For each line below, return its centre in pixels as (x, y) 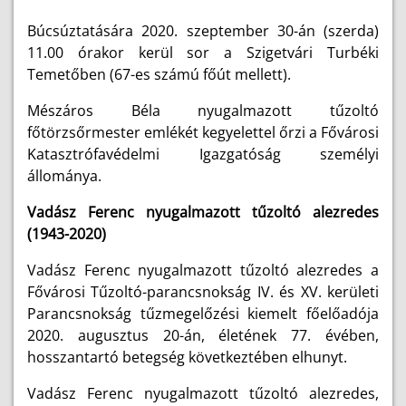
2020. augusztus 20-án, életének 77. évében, (203, 335)
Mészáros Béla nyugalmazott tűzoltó (203, 111)
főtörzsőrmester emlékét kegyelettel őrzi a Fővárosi (203, 132)
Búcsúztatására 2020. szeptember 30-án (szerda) (203, 31)
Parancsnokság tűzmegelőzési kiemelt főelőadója (203, 314)
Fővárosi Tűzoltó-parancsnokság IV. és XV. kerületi (203, 292)
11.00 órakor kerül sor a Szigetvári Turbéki (203, 53)
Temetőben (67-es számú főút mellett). (159, 74)
